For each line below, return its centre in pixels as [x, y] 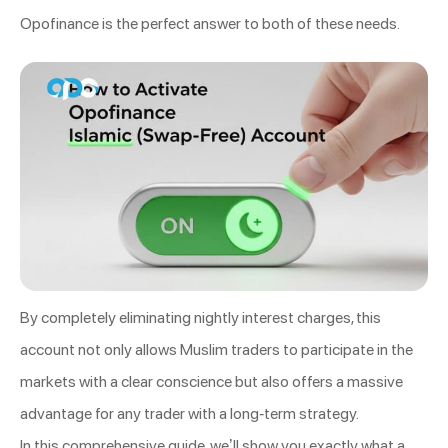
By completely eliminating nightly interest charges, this [200, 318]
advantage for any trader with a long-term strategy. [189, 414]
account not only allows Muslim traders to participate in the [216, 350]
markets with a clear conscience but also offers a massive [211, 382]
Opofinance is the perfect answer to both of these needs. [210, 23]
